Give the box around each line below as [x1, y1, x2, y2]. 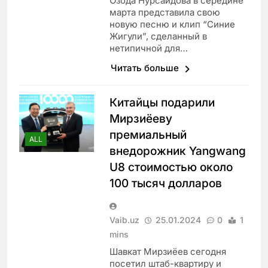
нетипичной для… [109, 42, 188, 54]
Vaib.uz [109, 215, 139, 226]
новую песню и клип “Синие [109, 19, 235, 31]
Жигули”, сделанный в [109, 31, 207, 42]
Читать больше [110, 62, 181, 74]
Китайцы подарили [109, 96, 215, 110]
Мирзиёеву [109, 112, 172, 126]
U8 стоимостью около [109, 160, 233, 175]
